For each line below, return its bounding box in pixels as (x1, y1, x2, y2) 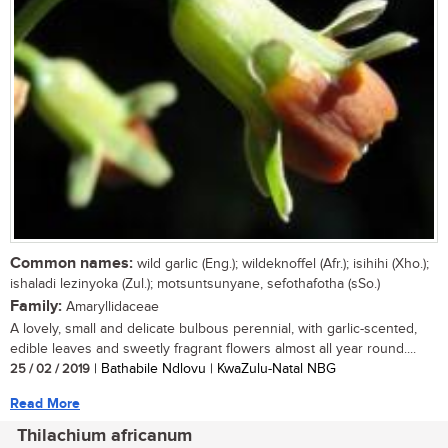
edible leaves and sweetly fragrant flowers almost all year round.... (10, 340, 416, 357)
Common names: (10, 253, 133, 273)
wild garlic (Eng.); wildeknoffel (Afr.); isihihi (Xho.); (133, 255, 429, 272)
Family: (10, 296, 62, 316)
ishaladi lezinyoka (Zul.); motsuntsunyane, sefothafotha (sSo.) (10, 275, 380, 292)
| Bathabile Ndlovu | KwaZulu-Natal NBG (90, 360, 336, 377)
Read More (10, 394, 80, 412)
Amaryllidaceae (62, 298, 159, 315)
